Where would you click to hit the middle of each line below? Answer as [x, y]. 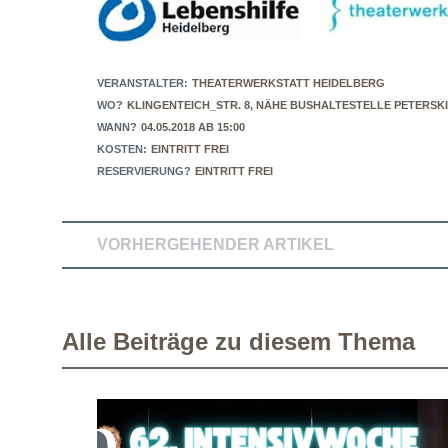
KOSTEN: [122, 148]
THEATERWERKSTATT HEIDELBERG [288, 82]
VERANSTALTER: [142, 82]
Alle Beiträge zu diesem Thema [238, 341]
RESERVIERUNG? [144, 170]
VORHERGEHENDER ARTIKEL [215, 244]
